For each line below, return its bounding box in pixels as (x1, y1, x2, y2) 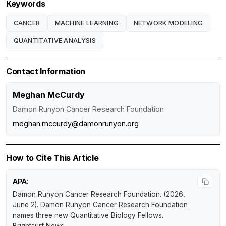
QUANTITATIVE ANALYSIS (13, 36, 96, 44)
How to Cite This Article (6, 153, 99, 163)
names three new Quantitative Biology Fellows (13, 211, 162, 220)
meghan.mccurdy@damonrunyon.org (13, 119, 139, 128)
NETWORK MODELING (133, 19, 203, 27)
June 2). (13, 201, 40, 209)
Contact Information (6, 66, 85, 77)
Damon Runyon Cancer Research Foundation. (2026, (13, 190, 185, 199)
